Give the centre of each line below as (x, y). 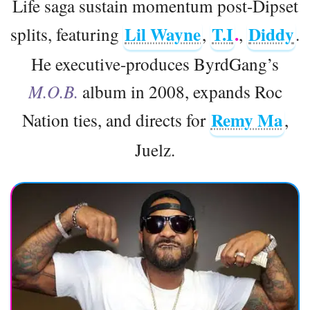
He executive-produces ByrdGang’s (155, 63)
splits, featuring (67, 34)
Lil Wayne (163, 34)
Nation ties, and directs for (116, 119)
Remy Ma (247, 120)
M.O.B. (53, 91)
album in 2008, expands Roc (180, 91)
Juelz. (155, 149)
